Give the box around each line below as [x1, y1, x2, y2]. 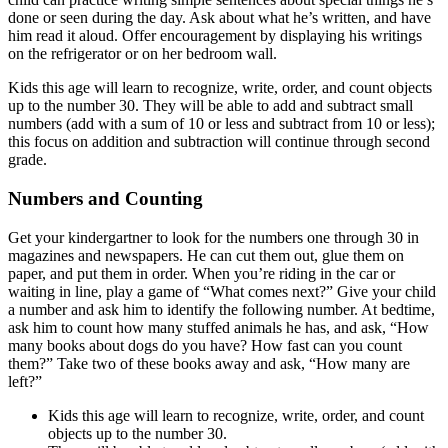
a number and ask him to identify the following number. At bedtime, [8, 300, 435, 318]
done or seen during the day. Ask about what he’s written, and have [8, 9, 431, 27]
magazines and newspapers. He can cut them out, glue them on [8, 246, 404, 264]
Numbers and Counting [8, 187, 203, 209]
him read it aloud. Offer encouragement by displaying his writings [8, 27, 422, 45]
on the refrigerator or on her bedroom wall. [8, 45, 277, 63]
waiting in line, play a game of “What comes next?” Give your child [8, 282, 436, 300]
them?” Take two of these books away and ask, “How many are [8, 354, 410, 372]
